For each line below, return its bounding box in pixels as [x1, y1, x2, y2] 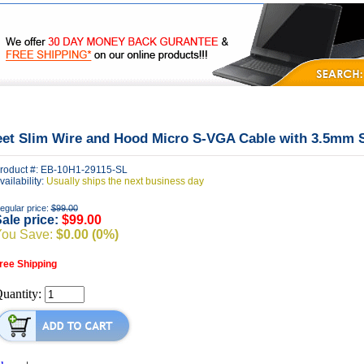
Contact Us [187, 94, 240, 106]
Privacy [94, 94, 131, 106]
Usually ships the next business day [45, 175, 204, 187]
